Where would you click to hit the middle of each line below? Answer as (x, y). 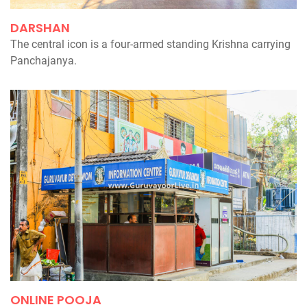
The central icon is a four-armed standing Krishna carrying (150, 45)
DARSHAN (40, 28)
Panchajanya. (44, 61)
